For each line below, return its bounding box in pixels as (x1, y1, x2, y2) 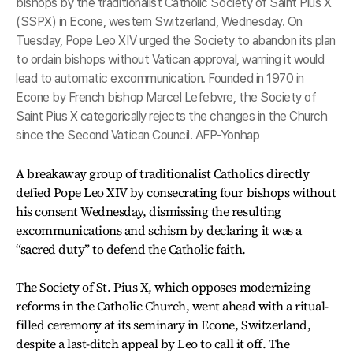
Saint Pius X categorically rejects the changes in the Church (16, 109, 328, 124)
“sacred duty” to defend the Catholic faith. (16, 240, 246, 258)
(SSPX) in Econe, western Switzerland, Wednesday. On (16, 14, 303, 29)
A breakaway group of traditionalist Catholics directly (16, 165, 310, 182)
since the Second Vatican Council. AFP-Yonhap (16, 128, 260, 143)
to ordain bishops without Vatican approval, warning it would (16, 52, 325, 67)
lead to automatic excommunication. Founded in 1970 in (16, 71, 304, 86)
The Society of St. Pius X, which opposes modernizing (16, 278, 311, 295)
